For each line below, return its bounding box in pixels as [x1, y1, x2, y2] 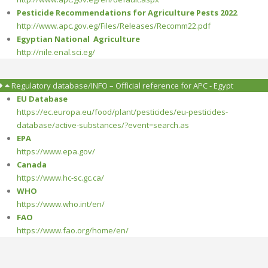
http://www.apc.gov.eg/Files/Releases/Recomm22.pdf [16, 20, 211, 32]
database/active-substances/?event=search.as [16, 120, 189, 131]
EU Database [16, 93, 68, 105]
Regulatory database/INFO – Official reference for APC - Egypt [11, 80, 233, 92]
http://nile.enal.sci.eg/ [16, 47, 95, 58]
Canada [16, 159, 47, 170]
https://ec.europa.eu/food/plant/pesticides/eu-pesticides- [16, 106, 228, 118]
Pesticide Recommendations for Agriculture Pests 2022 [16, 7, 237, 19]
